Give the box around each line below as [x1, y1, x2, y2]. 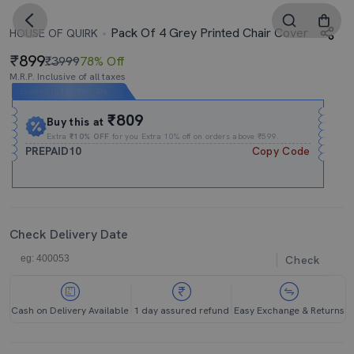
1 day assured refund [134, 304, 229, 317]
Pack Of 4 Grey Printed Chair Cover [107, 24, 308, 41]
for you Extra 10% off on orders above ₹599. [109, 131, 280, 141]
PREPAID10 [25, 144, 82, 158]
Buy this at [47, 115, 108, 129]
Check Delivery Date [9, 226, 128, 243]
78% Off [80, 52, 125, 70]
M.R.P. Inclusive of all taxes [9, 70, 126, 83]
